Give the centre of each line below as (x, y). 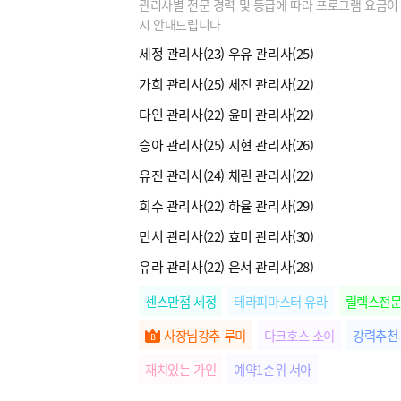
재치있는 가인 (181, 369)
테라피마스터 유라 (281, 301)
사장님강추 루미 (205, 335)
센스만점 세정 (181, 301)
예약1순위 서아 (273, 369)
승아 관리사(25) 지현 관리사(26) (226, 144)
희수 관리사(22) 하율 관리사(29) (226, 205)
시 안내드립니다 (180, 24)
